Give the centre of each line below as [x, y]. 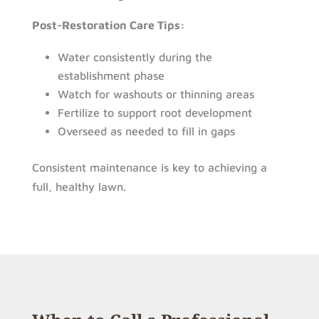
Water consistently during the [135, 57]
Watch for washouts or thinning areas [156, 94]
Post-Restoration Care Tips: [108, 25]
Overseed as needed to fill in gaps [146, 131]
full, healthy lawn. [79, 186]
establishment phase [111, 75]
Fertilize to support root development [155, 112]
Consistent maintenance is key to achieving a [149, 167]
